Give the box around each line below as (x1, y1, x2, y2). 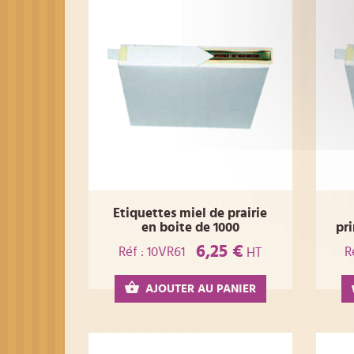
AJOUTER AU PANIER (145, 283, 256, 296)
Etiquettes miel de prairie (113, 205, 268, 220)
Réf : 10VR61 (119, 244, 186, 258)
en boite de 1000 (141, 220, 239, 234)
